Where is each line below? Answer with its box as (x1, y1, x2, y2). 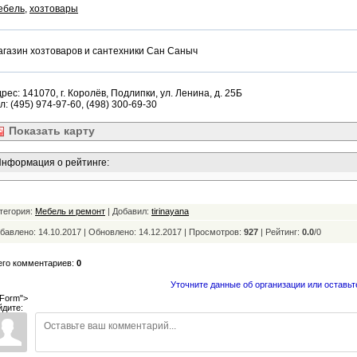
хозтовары (29, 3, 78, 14)
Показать (6, 124, 61, 137)
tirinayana (151, 206, 189, 216)
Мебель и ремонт (35, 206, 105, 216)
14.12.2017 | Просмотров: (139, 227, 244, 237)
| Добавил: (105, 206, 151, 216)
